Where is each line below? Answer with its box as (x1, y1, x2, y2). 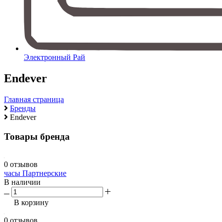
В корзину (12, 198, 49, 207)
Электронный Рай (24, 53, 85, 61)
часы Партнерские (4, 169, 66, 178)
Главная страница (4, 95, 64, 104)
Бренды (10, 104, 36, 112)
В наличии (4, 178, 41, 187)
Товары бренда (4, 131, 70, 142)
